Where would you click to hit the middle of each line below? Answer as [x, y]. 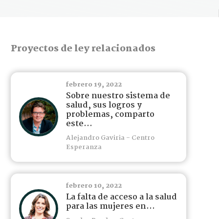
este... [79, 124]
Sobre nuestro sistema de [118, 96]
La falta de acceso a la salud [121, 197]
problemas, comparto [110, 114]
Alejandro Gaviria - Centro [110, 138]
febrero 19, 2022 [94, 85]
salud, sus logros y [104, 105]
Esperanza [84, 147]
